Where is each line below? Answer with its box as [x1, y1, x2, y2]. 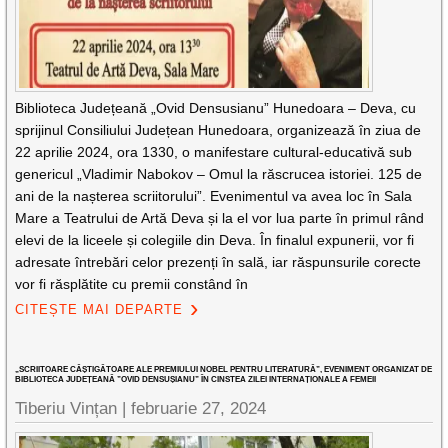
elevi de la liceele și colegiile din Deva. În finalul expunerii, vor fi [15, 232, 415, 248]
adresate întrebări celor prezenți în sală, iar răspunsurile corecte [15, 254, 422, 270]
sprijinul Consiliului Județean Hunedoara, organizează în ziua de [15, 122, 422, 138]
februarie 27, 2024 [131, 399, 267, 418]
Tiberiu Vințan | [15, 399, 132, 418]
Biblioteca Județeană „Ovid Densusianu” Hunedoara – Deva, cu [15, 100, 417, 116]
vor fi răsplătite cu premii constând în [15, 276, 249, 292]
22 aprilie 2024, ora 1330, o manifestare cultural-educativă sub [15, 144, 413, 160]
